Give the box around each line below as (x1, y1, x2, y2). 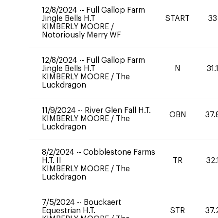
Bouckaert (84, 199, 121, 206)
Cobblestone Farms (83, 148, 155, 156)
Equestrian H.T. (42, 207, 95, 215)
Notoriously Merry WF (42, 31, 121, 39)
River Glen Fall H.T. (85, 107, 151, 114)
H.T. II (42, 157, 61, 164)
